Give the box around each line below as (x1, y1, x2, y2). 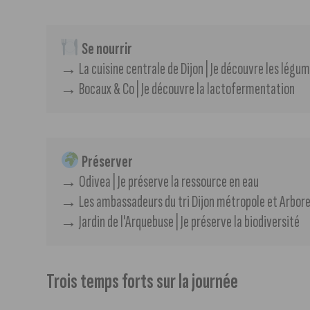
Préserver (79, 151, 133, 172)
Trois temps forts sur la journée (46, 269, 239, 294)
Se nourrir (79, 38, 132, 59)
